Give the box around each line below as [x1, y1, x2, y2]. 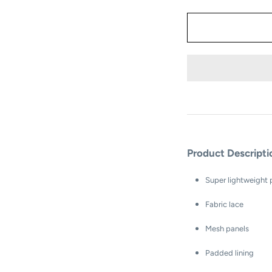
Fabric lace [205, 200, 243, 209]
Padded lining [205, 248, 254, 258]
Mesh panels [205, 224, 249, 234]
